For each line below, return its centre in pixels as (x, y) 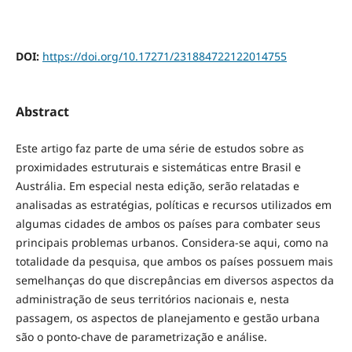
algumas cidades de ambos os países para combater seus (168, 223)
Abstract (42, 111)
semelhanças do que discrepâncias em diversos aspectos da (174, 280)
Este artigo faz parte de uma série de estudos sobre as (159, 148)
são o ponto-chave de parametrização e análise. (141, 336)
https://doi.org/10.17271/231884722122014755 (164, 56)
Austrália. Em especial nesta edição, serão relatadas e (157, 185)
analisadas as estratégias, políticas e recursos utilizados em (173, 204)
